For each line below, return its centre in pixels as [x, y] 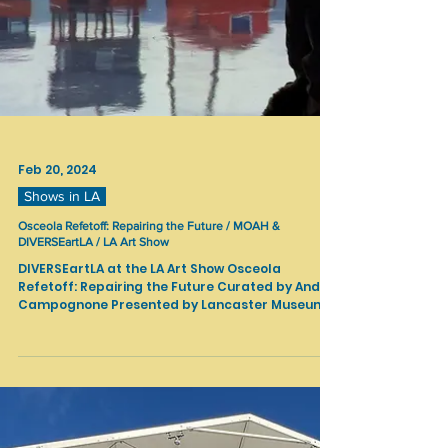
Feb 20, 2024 [57, 379]
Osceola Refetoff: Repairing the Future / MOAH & [149, 436]
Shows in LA [62, 406]
